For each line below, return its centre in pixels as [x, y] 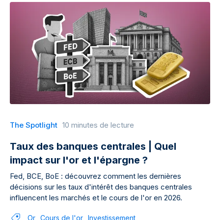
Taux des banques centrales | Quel [93, 146]
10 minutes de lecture [98, 125]
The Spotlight [34, 125]
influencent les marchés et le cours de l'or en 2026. [96, 198]
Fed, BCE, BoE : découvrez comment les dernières [96, 176]
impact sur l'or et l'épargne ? [79, 160]
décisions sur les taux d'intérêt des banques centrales [101, 187]
